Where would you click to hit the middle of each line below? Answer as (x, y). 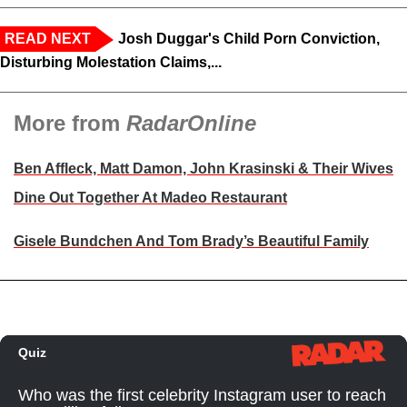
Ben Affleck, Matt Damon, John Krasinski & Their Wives (203, 169)
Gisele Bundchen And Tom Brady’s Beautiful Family (191, 242)
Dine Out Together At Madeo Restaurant (150, 198)
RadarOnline (191, 124)
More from (70, 124)
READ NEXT (48, 39)
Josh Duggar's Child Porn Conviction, (249, 39)
